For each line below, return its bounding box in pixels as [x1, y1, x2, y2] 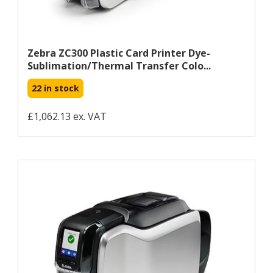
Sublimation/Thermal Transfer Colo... [27, 58, 211, 73]
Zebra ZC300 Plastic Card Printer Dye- [27, 46, 210, 60]
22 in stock [32, 82, 79, 94]
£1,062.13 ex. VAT [27, 109, 107, 123]
